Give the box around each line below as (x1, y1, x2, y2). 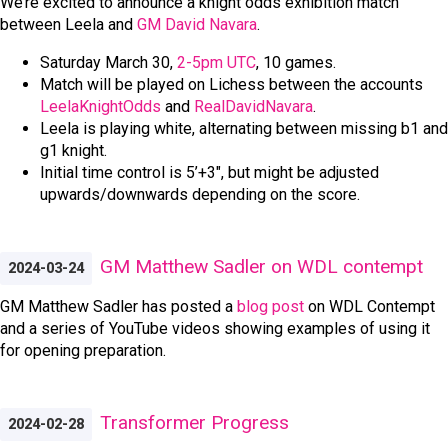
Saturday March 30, (40, 52, 177, 72)
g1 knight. (40, 140, 107, 160)
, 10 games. (256, 52, 336, 72)
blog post (237, 296, 304, 316)
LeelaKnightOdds (40, 96, 161, 116)
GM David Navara (137, 14, 257, 34)
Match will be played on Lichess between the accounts (40, 74, 423, 94)
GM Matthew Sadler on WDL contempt (100, 254, 423, 278)
